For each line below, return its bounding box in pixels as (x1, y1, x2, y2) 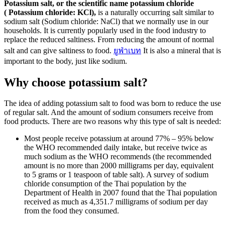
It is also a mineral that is (141, 46, 221, 55)
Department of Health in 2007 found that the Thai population (24, 188, 217, 197)
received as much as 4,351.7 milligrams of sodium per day (24, 197, 208, 206)
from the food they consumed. (24, 206, 119, 215)
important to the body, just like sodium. (4, 56, 127, 65)
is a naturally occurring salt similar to (96, 8, 214, 17)
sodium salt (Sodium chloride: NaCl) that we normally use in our (4, 17, 208, 26)
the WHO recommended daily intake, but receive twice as (24, 143, 207, 152)
